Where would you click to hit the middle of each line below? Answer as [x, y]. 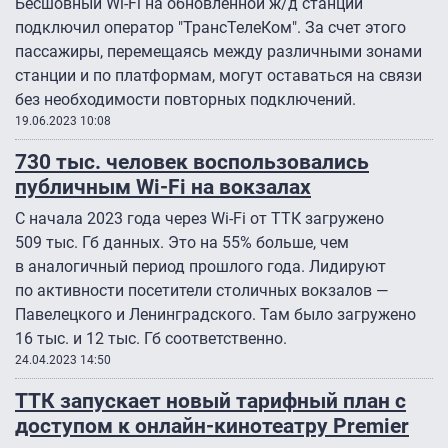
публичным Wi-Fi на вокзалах [163, 187]
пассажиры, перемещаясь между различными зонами [218, 52]
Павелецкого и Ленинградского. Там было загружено [215, 315]
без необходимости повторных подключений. [187, 100]
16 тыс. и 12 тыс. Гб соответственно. [151, 339]
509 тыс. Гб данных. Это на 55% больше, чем [182, 243]
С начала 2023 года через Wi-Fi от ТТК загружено [199, 219]
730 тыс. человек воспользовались [192, 162]
